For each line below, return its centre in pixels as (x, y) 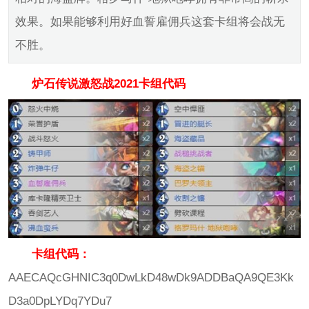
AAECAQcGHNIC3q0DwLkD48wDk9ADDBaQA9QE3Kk (151, 277)
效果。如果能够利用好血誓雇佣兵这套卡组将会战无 (150, 22)
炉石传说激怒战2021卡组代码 (97, 83)
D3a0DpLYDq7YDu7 (60, 300)
